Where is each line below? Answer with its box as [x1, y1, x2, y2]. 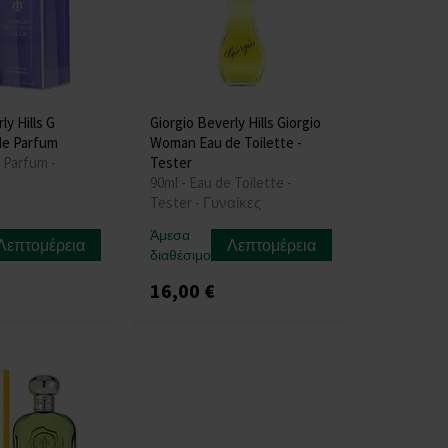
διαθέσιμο [149, 245, 211, 264]
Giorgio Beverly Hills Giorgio [149, 112, 321, 132]
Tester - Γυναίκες [149, 192, 261, 212]
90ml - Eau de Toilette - [149, 172, 292, 192]
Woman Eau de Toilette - [149, 132, 302, 152]
